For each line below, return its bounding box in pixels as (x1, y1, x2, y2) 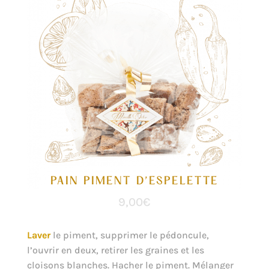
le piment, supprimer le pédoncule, (50, 229, 209, 241)
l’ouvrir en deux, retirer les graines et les (26, 244, 204, 256)
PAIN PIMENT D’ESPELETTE (50, 176, 219, 188)
